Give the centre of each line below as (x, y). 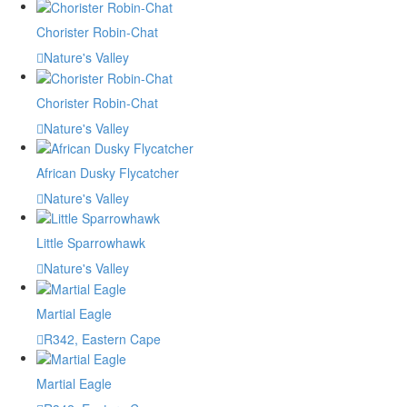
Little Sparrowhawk (91, 243)
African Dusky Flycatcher (108, 172)
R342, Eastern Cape (102, 338)
